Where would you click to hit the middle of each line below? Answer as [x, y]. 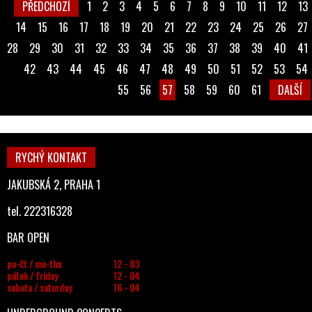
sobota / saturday [39, 287]
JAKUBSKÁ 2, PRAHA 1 [54, 185]
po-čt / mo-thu [34, 264]
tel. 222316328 [40, 211]
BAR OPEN [28, 237]
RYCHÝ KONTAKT [51, 157]
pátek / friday [32, 275]
